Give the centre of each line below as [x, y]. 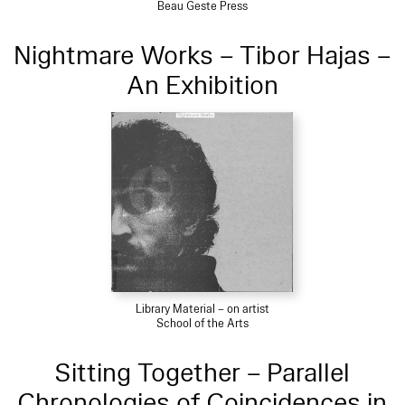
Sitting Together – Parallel [202, 372]
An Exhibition [202, 85]
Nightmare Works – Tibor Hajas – [202, 55]
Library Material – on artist [202, 309]
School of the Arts [202, 323]
